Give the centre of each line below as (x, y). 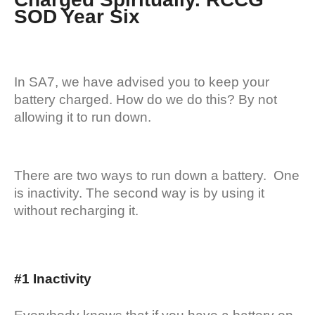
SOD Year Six (77, 16)
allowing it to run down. (83, 117)
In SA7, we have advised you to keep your (142, 82)
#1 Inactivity (54, 278)
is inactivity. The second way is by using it (139, 193)
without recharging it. (76, 210)
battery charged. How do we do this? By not (146, 99)
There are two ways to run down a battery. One (157, 175)
